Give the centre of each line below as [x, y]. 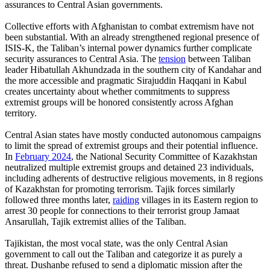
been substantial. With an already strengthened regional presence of [132, 37]
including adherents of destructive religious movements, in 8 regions [134, 178]
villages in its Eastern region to [199, 199]
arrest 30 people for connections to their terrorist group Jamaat [122, 210]
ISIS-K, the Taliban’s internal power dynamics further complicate [128, 48]
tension [172, 58]
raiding [126, 199]
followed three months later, [59, 199]
